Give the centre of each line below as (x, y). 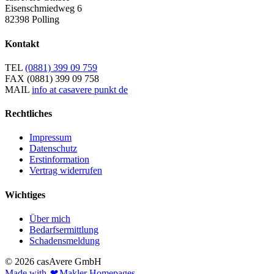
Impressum (50, 138)
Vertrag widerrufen (66, 171)
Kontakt (22, 43)
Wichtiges (25, 194)
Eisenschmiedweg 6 (43, 9)
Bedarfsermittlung (64, 229)
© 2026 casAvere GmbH (53, 261)
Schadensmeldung (65, 240)
